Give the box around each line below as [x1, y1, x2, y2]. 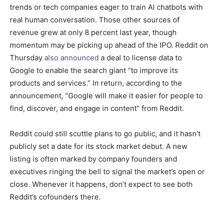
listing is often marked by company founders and [10, 154, 177, 163]
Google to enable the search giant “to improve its [10, 65, 178, 75]
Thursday [10, 53, 44, 62]
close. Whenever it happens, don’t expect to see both [10, 179, 193, 189]
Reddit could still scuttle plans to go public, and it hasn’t [10, 128, 200, 138]
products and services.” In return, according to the [10, 78, 182, 88]
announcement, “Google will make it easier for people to [10, 91, 203, 100]
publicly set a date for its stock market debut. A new [10, 141, 187, 151]
